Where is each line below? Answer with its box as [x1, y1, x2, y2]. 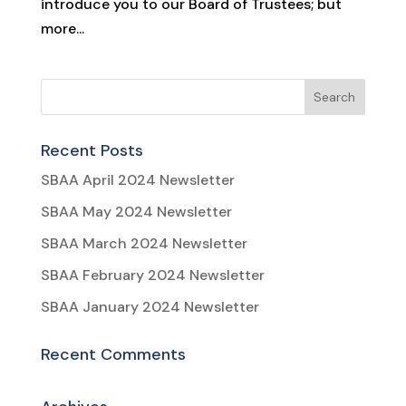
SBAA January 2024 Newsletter [40, 297, 259, 317]
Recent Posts [40, 140, 143, 162]
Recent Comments [40, 343, 186, 366]
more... [40, 19, 84, 39]
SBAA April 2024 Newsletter [40, 170, 235, 190]
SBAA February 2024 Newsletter [40, 266, 265, 285]
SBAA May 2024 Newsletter [40, 202, 232, 222]
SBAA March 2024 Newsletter [40, 234, 247, 254]
